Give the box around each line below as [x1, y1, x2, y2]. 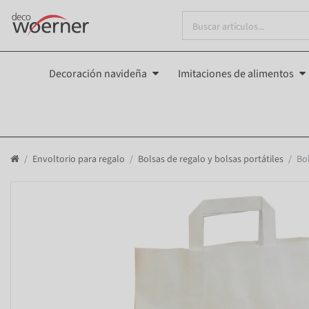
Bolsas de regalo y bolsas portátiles [138, 152, 283, 167]
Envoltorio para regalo [32, 152, 125, 167]
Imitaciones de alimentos [178, 66, 294, 81]
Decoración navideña [49, 66, 147, 81]
